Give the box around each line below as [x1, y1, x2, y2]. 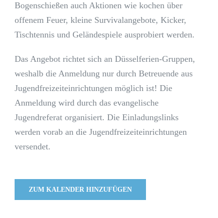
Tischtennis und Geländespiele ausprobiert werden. [15, 30, 195, 40]
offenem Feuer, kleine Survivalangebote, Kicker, [15, 15, 186, 25]
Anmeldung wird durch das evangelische [15, 98, 159, 108]
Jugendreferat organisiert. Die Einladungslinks [15, 112, 179, 123]
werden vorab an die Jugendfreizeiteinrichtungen [15, 127, 187, 137]
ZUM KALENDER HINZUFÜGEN [29, 186, 132, 194]
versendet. [15, 142, 51, 152]
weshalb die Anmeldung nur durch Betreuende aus [15, 69, 193, 79]
